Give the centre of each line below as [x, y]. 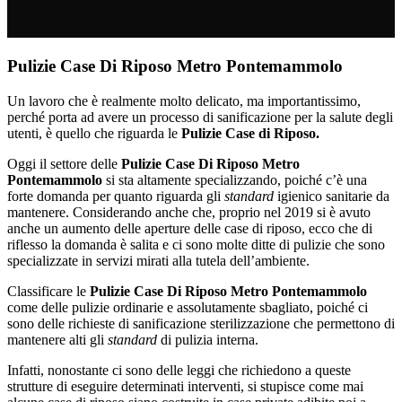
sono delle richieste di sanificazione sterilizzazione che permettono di [201, 323]
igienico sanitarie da [332, 196]
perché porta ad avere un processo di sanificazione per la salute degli [200, 117]
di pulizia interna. [208, 339]
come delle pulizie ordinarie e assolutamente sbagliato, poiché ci [188, 307]
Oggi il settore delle [62, 163]
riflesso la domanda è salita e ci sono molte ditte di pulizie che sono [196, 244]
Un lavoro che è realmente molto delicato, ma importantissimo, [184, 100]
